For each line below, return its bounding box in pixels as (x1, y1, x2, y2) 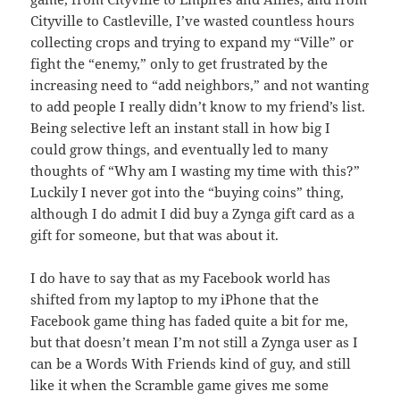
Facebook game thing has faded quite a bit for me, (30, 311, 349, 329)
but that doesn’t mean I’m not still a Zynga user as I (30, 332, 359, 351)
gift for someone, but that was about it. (30, 225, 279, 244)
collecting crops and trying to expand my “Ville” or (30, 32, 354, 51)
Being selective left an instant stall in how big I (30, 118, 331, 137)
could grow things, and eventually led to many (30, 139, 329, 158)
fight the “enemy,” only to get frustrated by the (30, 54, 329, 72)
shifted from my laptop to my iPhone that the (30, 289, 320, 308)
